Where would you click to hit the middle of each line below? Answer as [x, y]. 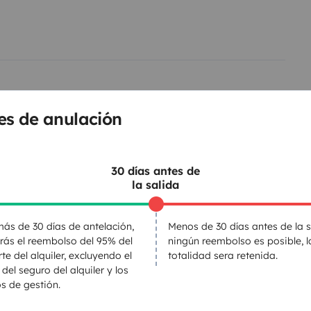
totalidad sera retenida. [223, 255]
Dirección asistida [134, 280]
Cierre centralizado [137, 302]
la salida [155, 184]
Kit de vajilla [120, 236]
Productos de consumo [148, 258]
